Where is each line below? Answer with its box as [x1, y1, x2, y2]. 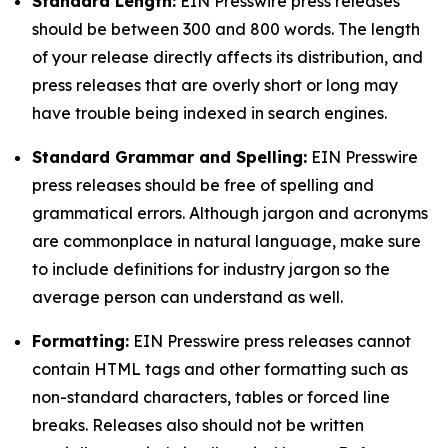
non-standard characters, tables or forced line [32, 387, 390, 407]
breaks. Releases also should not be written [32, 415, 364, 435]
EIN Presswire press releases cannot [129, 331, 411, 351]
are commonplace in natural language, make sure [32, 231, 421, 251]
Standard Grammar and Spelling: [32, 147, 307, 167]
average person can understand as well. [32, 287, 343, 307]
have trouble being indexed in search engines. [32, 103, 387, 123]
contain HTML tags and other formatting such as [32, 359, 408, 379]
